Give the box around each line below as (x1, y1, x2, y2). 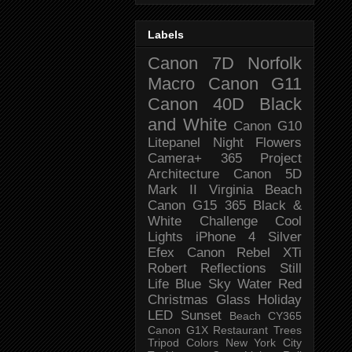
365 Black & (224, 197, 302, 213)
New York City (225, 335, 302, 349)
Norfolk (247, 53, 302, 73)
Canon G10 (233, 118, 302, 134)
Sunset (181, 307, 222, 323)
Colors (185, 335, 218, 349)
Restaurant (213, 323, 269, 336)
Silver (268, 229, 302, 244)
